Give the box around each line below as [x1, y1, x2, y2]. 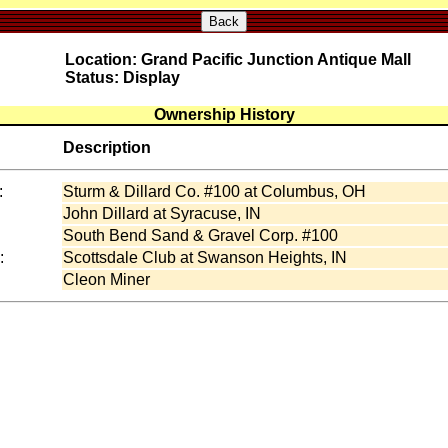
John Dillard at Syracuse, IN [63, 205, 261, 222]
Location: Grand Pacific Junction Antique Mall [64, 51, 411, 68]
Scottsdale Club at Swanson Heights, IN [63, 249, 347, 266]
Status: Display [64, 69, 180, 86]
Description [63, 139, 151, 156]
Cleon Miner [63, 271, 150, 288]
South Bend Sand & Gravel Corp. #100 [63, 227, 338, 244]
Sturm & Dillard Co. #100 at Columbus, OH [63, 183, 366, 200]
